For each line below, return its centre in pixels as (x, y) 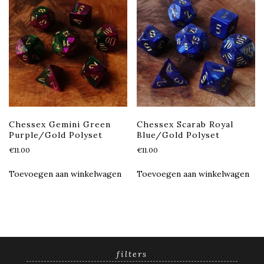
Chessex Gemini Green (60, 125)
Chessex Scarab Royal (185, 125)
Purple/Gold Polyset (56, 135)
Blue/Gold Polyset (179, 135)
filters (132, 254)
